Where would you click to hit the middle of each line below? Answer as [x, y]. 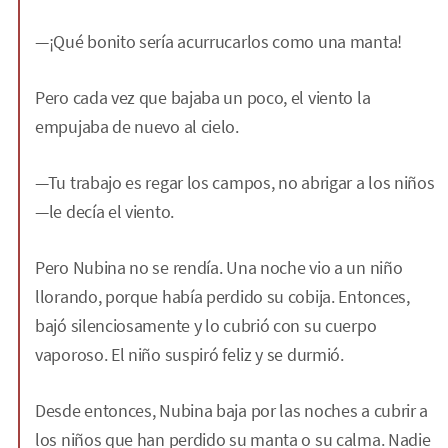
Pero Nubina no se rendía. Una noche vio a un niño [219, 268]
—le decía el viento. [104, 212]
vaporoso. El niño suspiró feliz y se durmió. [189, 355]
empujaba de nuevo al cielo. [137, 127]
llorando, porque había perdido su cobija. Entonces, [222, 297]
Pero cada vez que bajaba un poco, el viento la [203, 98]
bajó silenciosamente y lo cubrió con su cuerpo [206, 326]
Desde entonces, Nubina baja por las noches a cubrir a [232, 411]
